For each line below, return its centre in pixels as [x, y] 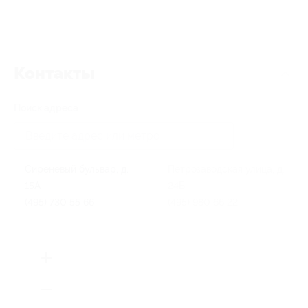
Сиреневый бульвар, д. [77, 169]
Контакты [54, 74]
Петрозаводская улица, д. [226, 169]
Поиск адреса [46, 108]
